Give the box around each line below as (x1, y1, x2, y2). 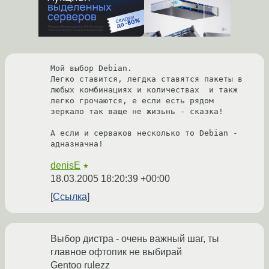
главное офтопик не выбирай (50, 247, 182, 258)
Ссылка (53, 192, 87, 202)
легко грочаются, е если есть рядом (50, 96, 214, 106)
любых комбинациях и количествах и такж (50, 85, 238, 95)
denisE (50, 160, 80, 171)
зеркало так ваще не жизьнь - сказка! (50, 107, 223, 116)
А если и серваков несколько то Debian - (50, 128, 238, 138)
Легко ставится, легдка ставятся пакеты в (50, 74, 243, 84)
